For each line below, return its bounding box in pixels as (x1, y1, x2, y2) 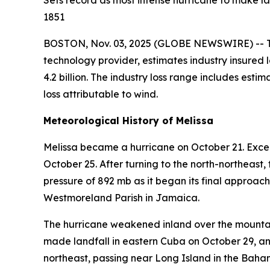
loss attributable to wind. (43, 88, 158, 100)
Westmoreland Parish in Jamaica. (43, 192, 199, 204)
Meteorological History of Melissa (43, 115, 213, 127)
